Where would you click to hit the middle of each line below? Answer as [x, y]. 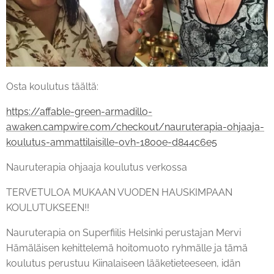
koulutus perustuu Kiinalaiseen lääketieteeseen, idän [123, 264]
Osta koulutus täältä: [52, 87]
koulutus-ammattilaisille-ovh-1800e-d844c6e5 [112, 143]
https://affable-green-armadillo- [79, 112]
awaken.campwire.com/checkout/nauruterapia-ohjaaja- [135, 127]
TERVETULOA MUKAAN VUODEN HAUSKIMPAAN [119, 193]
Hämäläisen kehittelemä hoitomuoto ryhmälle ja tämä [127, 248]
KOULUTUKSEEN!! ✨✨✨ [67, 208]
